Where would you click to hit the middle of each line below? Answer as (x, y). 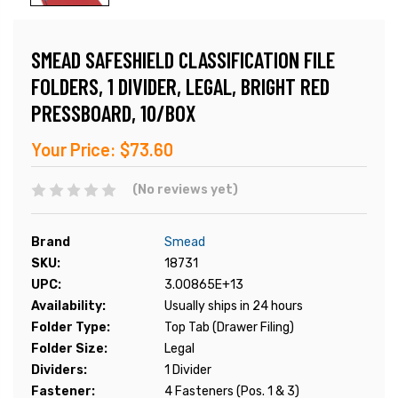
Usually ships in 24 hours (234, 306)
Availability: (68, 306)
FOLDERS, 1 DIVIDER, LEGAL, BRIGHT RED (180, 87)
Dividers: (59, 370)
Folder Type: (71, 328)
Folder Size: (69, 349)
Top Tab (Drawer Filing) (229, 328)
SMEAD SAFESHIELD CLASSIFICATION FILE (183, 60)
